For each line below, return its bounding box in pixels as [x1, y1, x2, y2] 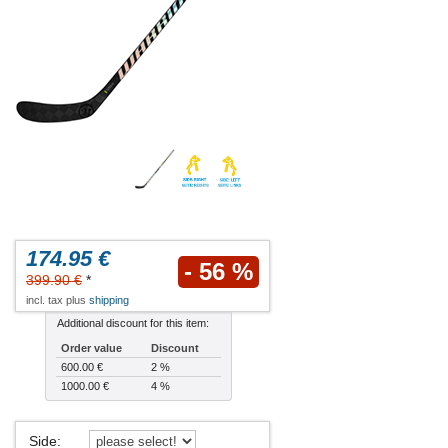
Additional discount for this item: [57, 317, 209, 330]
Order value [61, 342, 122, 355]
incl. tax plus [26, 294, 89, 307]
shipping [89, 294, 129, 307]
